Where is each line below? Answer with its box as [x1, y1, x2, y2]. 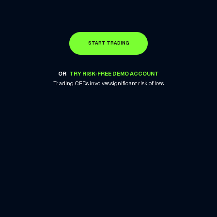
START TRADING [88, 41, 129, 46]
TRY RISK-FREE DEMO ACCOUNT [69, 71, 159, 77]
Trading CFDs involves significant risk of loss [53, 81, 164, 87]
